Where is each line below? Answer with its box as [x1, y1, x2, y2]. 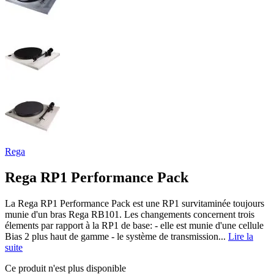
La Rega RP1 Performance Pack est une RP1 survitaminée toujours [5, 198, 264, 209]
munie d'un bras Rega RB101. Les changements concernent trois [5, 209, 254, 220]
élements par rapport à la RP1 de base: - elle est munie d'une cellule [5, 220, 264, 231]
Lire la [228, 231, 253, 242]
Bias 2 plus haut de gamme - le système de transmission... [5, 231, 228, 242]
